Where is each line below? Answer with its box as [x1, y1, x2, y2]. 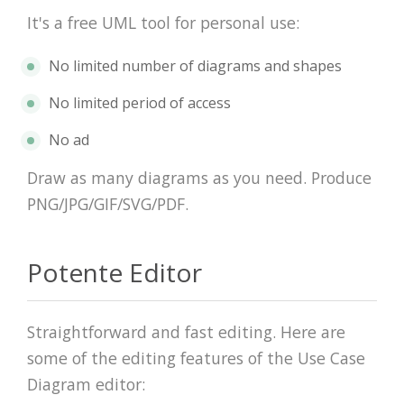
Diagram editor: [27, 372, 145, 395]
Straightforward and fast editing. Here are [27, 320, 345, 343]
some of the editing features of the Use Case [27, 346, 365, 369]
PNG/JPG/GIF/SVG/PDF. [27, 192, 188, 215]
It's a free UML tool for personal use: [27, 11, 299, 33]
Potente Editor [27, 254, 202, 289]
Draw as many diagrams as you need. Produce [27, 166, 372, 188]
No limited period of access [49, 92, 231, 113]
